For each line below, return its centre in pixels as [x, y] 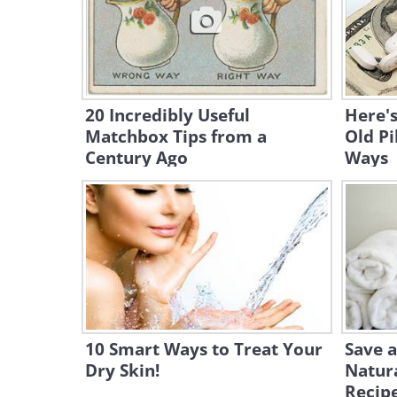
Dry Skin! [122, 370]
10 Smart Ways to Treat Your [204, 349]
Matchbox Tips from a [176, 136]
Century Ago [136, 158]
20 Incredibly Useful [167, 115]
